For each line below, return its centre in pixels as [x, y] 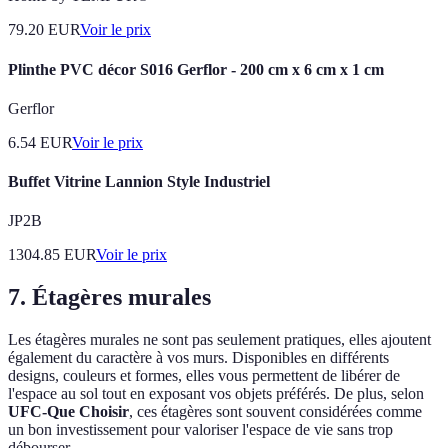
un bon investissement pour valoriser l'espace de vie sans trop [200, 430]
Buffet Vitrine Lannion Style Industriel [139, 182]
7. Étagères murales [109, 297]
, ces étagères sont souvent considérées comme [275, 412]
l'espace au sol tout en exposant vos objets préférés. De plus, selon [216, 394]
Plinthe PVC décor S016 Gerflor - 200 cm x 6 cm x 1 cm [196, 69]
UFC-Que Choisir [68, 412]
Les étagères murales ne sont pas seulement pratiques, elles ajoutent [219, 340]
